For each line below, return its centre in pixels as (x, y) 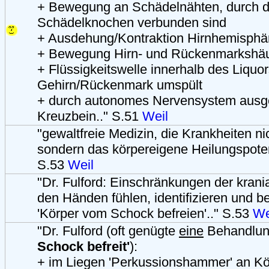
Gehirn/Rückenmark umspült (120, 85)
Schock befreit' (83, 246)
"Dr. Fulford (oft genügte (108, 231)
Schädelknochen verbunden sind (132, 22)
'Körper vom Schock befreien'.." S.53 (145, 213)
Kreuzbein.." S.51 (90, 116)
